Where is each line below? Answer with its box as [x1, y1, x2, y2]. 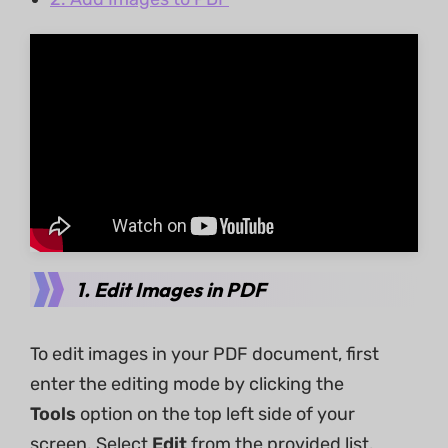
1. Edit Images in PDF [76, 277, 266, 302]
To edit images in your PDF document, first [30, 343, 379, 365]
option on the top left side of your [76, 403, 355, 425]
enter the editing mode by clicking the [30, 373, 344, 395]
